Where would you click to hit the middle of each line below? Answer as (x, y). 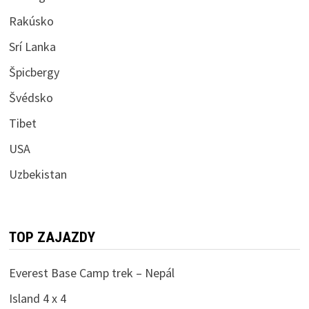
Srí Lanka (32, 46)
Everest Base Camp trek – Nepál (91, 272)
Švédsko (31, 97)
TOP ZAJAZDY (52, 237)
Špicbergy (34, 72)
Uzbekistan (38, 174)
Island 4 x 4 (37, 298)
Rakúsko (31, 21)
